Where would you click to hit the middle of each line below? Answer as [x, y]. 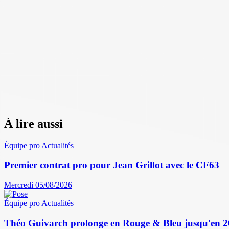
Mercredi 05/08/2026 [38, 185]
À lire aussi [33, 123]
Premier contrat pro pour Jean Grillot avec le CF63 [112, 165]
